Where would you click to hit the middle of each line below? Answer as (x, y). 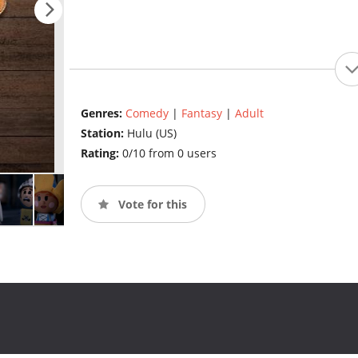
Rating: (101, 153)
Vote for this (151, 204)
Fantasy (201, 113)
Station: (103, 133)
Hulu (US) (151, 133)
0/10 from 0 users (169, 153)
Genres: (103, 113)
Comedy (147, 113)
